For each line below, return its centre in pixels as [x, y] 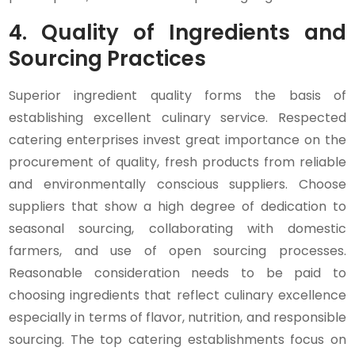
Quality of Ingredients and [194, 33]
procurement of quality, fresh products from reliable [177, 162]
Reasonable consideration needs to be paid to [177, 273]
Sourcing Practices [108, 59]
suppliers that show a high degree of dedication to [177, 207]
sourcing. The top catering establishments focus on [177, 340]
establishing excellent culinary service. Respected [177, 118]
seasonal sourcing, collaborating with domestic [177, 229]
